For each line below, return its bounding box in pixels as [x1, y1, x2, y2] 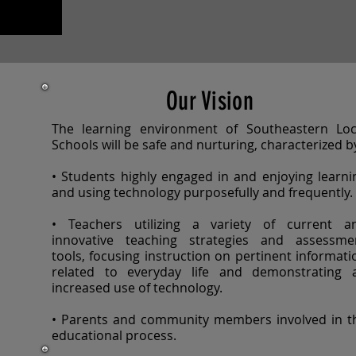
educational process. [52, 327, 180, 344]
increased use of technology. [52, 279, 226, 296]
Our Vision [165, 86, 254, 116]
